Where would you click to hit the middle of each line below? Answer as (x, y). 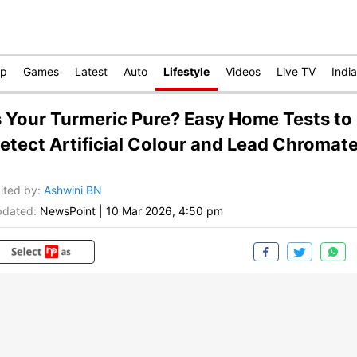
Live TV (296, 71)
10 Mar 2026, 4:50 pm (165, 211)
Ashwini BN (73, 190)
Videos (243, 71)
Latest (91, 71)
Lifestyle (186, 71)
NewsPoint (68, 211)
